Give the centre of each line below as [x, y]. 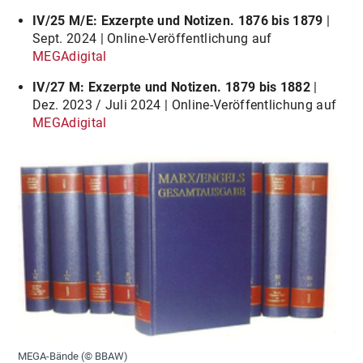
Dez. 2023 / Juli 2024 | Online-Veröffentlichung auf [184, 105]
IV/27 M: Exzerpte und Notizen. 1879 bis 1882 [173, 87]
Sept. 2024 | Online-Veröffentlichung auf [152, 38]
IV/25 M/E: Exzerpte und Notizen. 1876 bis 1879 [177, 20]
